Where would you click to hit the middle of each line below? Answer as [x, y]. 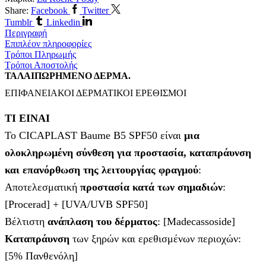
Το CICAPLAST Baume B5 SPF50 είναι [94, 135]
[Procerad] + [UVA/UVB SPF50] [76, 204]
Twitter [95, 11]
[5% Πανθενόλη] [41, 256]
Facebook [49, 11]
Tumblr [18, 23]
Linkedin [63, 23]
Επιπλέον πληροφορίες [48, 44]
